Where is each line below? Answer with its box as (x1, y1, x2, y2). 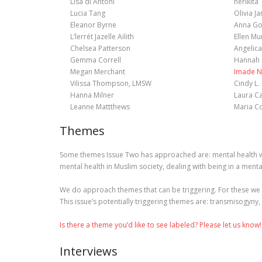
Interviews (60, 243, 118, 259)
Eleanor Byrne (70, 20, 116, 30)
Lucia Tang (70, 8, 105, 18)
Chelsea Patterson (70, 43, 130, 53)
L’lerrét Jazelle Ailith (70, 32, 134, 42)
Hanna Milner (70, 90, 114, 100)
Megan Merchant (70, 67, 125, 77)
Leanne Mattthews (70, 102, 130, 112)
